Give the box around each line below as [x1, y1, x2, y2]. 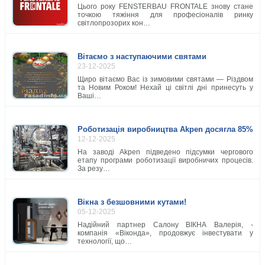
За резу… [77, 164, 110, 173]
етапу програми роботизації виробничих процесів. [77, 156, 253, 165]
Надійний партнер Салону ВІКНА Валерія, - [77, 221, 253, 230]
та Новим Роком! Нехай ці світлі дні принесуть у [77, 83, 253, 92]
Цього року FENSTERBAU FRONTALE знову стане [77, 2, 253, 11]
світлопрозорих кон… [77, 19, 150, 28]
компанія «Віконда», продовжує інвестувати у [77, 229, 253, 238]
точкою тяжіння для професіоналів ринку [77, 11, 253, 20]
